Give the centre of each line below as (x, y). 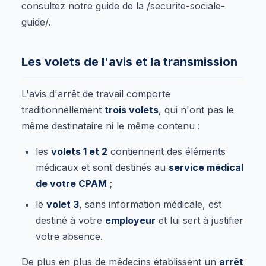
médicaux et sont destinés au (102, 167)
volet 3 (63, 204)
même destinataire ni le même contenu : (111, 126)
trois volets (132, 110)
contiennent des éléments (167, 151)
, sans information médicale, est (150, 204)
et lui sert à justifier (199, 220)
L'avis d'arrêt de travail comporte (96, 94)
